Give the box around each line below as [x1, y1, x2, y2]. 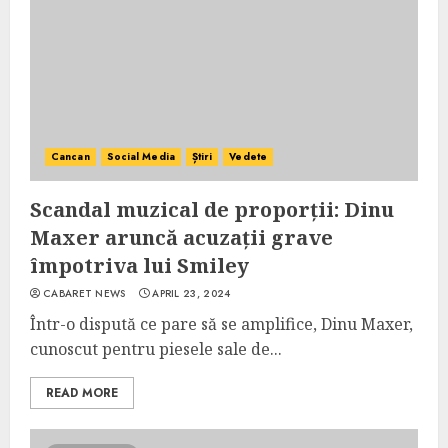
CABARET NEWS [43, 286, 126, 301]
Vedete [229, 149, 267, 164]
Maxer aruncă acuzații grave [30, 224, 333, 251]
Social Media [106, 149, 175, 164]
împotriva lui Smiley [30, 252, 249, 279]
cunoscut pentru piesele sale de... [30, 338, 282, 360]
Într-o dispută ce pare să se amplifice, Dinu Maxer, [30, 313, 413, 335]
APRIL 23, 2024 [152, 286, 231, 301]
